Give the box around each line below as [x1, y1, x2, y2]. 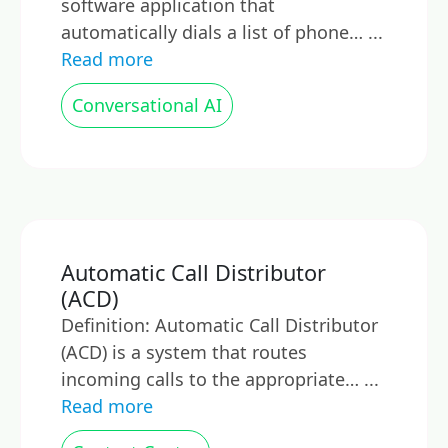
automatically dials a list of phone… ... [61, 20, 383, 44]
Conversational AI [72, 93, 222, 117]
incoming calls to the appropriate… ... [61, 367, 379, 391]
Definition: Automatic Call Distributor [61, 313, 378, 337]
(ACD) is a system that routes [61, 340, 307, 364]
